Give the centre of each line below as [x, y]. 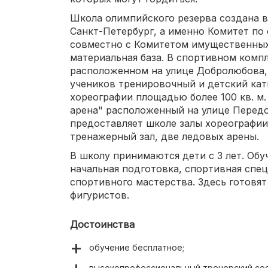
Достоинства [102, 224]
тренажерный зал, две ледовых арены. [165, 136]
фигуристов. [100, 195]
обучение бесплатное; [137, 247]
